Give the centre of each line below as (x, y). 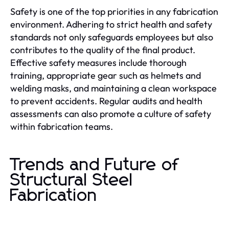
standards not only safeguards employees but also (112, 37)
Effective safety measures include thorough (98, 63)
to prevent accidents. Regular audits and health (106, 101)
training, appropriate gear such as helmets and (106, 75)
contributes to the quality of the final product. (103, 50)
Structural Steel (72, 180)
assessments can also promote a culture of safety (111, 114)
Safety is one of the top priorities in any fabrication (114, 12)
